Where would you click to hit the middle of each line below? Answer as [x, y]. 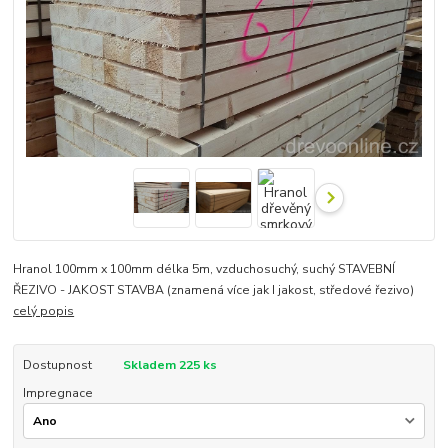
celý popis [44, 310]
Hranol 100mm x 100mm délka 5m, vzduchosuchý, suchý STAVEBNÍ [204, 268]
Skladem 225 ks [169, 364]
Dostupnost [57, 364]
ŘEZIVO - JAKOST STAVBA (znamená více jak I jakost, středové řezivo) [214, 289]
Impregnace [57, 392]
